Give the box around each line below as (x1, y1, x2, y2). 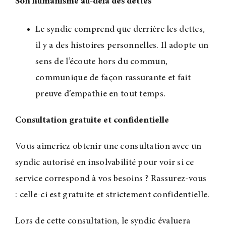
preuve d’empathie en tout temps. (35, 89, 166, 99)
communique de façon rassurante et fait (35, 73, 191, 83)
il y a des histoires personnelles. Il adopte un (35, 41, 209, 50)
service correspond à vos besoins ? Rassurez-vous (15, 174, 207, 184)
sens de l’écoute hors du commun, (35, 57, 168, 67)
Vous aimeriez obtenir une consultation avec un (15, 142, 202, 151)
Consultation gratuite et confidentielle (15, 116, 169, 125)
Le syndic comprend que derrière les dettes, (35, 25, 205, 34)
